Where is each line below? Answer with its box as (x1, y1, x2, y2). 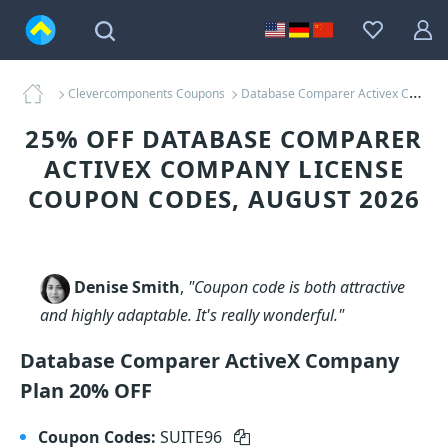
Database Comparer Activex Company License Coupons (241, 85, 409, 102)
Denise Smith (74, 276, 180, 299)
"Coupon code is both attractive (188, 276, 405, 299)
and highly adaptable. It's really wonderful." (40, 304, 344, 326)
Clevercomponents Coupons (68, 85, 225, 102)
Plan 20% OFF (20, 377, 152, 404)
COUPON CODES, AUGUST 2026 (27, 182, 420, 215)
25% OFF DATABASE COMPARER (25, 122, 423, 155)
